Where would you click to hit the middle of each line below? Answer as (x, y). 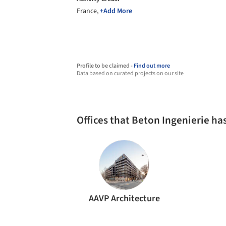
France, (88, 11)
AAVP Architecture (124, 199)
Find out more (152, 66)
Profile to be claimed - (105, 66)
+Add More (116, 11)
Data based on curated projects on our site (130, 73)
